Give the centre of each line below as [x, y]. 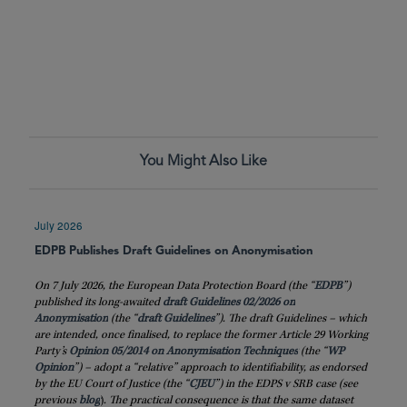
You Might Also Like [203, 162]
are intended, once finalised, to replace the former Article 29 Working [201, 335]
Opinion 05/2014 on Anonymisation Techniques [184, 352]
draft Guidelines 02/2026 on [229, 303]
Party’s [52, 352]
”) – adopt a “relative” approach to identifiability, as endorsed [220, 368]
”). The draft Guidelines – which [291, 319]
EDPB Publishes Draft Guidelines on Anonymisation [174, 252]
